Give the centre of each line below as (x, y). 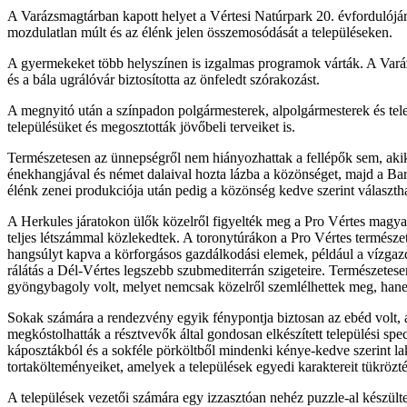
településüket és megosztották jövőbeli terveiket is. (151, 126)
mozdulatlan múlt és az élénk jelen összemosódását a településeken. (200, 32)
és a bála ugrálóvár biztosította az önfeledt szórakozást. (164, 79)
